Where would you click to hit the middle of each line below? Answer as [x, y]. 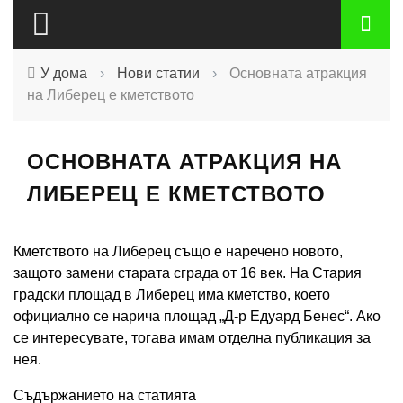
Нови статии [158, 73]
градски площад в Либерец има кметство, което [172, 295]
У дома [64, 73]
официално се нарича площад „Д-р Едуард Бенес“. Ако [197, 316]
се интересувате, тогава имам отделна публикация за [192, 338]
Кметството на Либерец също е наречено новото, [178, 251]
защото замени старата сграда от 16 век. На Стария [188, 273]
